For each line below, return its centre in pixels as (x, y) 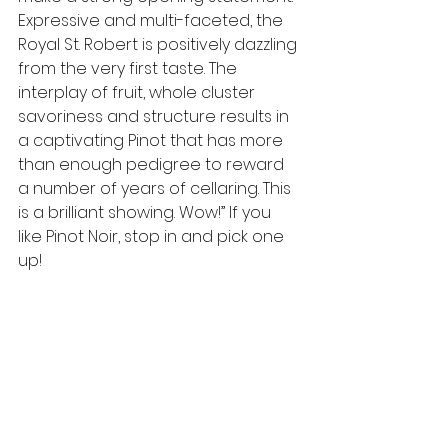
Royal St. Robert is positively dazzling (159, 44)
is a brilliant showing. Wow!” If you (146, 212)
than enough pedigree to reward (153, 164)
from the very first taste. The (129, 68)
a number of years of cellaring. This (156, 188)
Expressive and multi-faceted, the (152, 20)
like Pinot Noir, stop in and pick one (153, 236)
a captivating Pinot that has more (152, 140)
